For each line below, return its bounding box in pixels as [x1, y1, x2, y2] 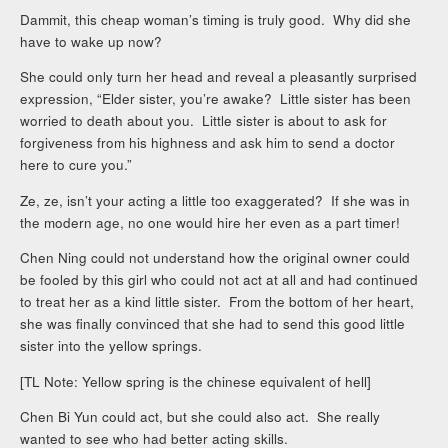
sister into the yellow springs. [20, 336, 203, 356]
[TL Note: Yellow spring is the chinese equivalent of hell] [20, 371, 372, 391]
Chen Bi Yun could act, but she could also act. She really [20, 407, 381, 427]
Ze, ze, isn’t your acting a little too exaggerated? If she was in [20, 190, 411, 210]
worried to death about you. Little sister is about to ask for [20, 111, 388, 131]
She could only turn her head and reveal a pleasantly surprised [20, 67, 418, 87]
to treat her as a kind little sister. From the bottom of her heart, [20, 292, 415, 312]
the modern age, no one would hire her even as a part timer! [20, 212, 401, 232]
